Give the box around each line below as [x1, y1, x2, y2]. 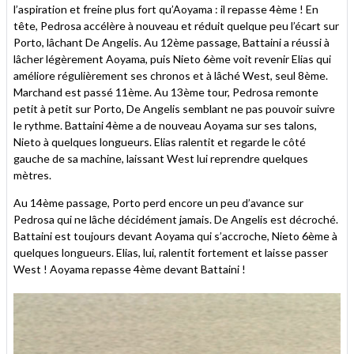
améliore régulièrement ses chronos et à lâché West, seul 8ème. [13, 68, 328, 82]
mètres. [13, 168, 51, 182]
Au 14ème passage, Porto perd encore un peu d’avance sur [13, 195, 303, 209]
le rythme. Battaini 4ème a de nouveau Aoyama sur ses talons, [13, 118, 317, 132]
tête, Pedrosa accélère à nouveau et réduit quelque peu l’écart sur [13, 18, 339, 32]
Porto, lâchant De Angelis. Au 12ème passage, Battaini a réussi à [13, 35, 330, 49]
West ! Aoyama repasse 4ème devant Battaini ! [13, 262, 246, 276]
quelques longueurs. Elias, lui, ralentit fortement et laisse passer [13, 245, 328, 259]
